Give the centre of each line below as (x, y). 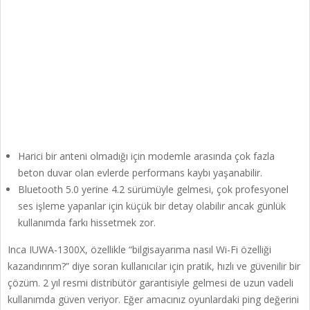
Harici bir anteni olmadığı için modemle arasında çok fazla (146, 156)
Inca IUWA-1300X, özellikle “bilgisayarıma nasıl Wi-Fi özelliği (139, 250)
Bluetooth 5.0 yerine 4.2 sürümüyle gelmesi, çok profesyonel (153, 190)
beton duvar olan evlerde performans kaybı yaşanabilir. (140, 173)
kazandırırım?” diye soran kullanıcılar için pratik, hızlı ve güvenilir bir (154, 266)
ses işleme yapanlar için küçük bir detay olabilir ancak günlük (152, 206)
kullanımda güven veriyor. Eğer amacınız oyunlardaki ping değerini (153, 300)
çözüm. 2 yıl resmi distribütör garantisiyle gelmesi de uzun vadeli (151, 283)
